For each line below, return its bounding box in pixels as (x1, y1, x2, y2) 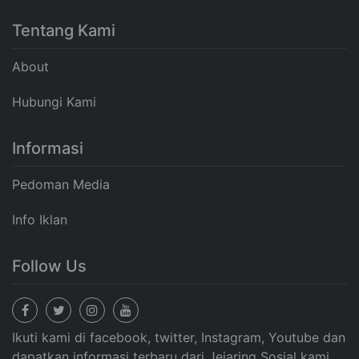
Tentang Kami (12, 20, 115, 40)
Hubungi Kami (12, 93, 96, 110)
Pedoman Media (12, 175, 110, 192)
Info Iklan (12, 211, 67, 228)
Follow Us (12, 256, 87, 276)
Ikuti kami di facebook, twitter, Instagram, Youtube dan (12, 329, 345, 345)
